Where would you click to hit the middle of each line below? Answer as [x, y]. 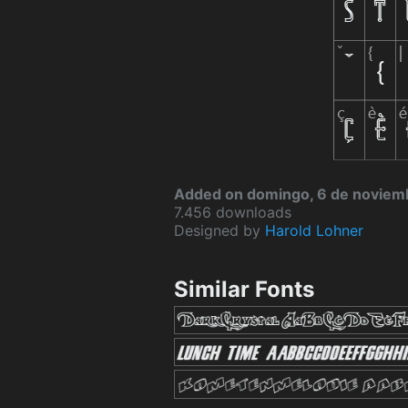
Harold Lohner [314, 231]
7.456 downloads [233, 213]
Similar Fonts [244, 290]
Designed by [219, 231]
